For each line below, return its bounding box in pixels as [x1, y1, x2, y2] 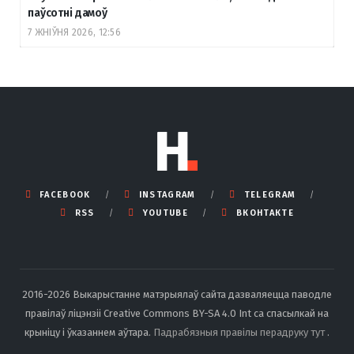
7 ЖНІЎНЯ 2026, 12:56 [28, 27, 121, 39]
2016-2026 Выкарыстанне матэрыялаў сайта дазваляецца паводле [22, 288, 332, 301]
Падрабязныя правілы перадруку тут [153, 326, 327, 339]
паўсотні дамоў [28, 6, 108, 21]
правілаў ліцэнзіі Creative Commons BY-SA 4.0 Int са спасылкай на [25, 307, 329, 320]
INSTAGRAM [138, 190, 196, 201]
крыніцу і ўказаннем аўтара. [24, 326, 153, 339]
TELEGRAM [243, 190, 296, 201]
